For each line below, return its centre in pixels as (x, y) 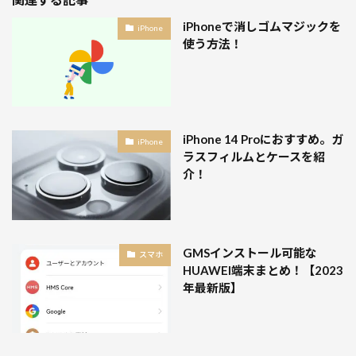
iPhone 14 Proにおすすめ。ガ (263, 139)
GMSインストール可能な (250, 252)
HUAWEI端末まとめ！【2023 (263, 270)
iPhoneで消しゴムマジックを (262, 26)
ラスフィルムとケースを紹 (254, 157)
